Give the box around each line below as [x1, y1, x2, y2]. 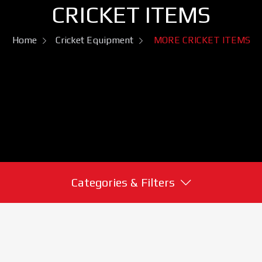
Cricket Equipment [55, 34, 133, 46]
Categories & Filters [71, 175, 175, 189]
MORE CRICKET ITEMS [153, 34, 250, 46]
